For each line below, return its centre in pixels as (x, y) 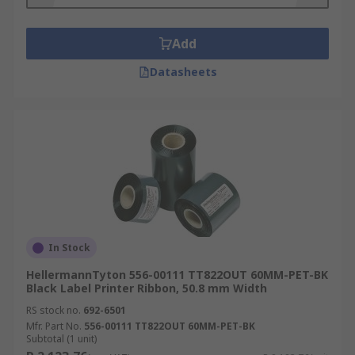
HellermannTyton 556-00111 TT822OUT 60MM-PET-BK (177, 275)
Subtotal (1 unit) (61, 339)
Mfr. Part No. (54, 326)
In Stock (69, 248)
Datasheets (183, 72)
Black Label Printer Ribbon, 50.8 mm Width (147, 288)
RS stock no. (53, 310)
